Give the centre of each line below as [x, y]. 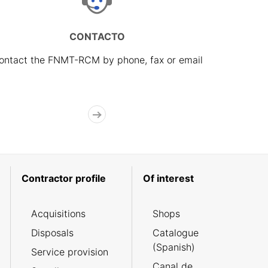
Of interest [168, 179]
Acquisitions [58, 214]
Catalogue [175, 233]
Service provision [69, 252]
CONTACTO [97, 37]
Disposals [52, 233]
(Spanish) [173, 247]
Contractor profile [63, 179]
